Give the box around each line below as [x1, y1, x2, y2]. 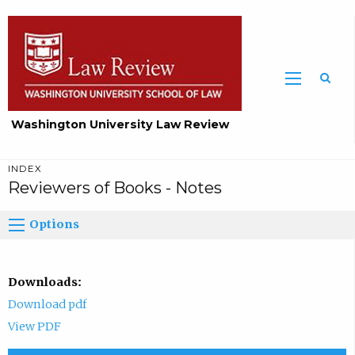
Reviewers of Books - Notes [7, 178, 222, 198]
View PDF [7, 319, 61, 334]
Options [29, 217, 80, 232]
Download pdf [7, 296, 86, 311]
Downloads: [7, 274, 82, 289]
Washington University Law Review [11, 117, 230, 132]
